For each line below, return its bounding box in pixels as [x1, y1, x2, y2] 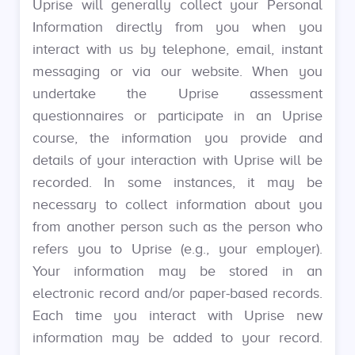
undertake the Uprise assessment [32, 86, 323, 101]
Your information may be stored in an [32, 263, 323, 279]
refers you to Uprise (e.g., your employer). [32, 241, 323, 257]
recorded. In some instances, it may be [32, 174, 323, 190]
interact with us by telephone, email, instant [32, 41, 323, 57]
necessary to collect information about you [32, 197, 323, 212]
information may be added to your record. [32, 330, 323, 345]
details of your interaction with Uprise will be [32, 152, 323, 168]
